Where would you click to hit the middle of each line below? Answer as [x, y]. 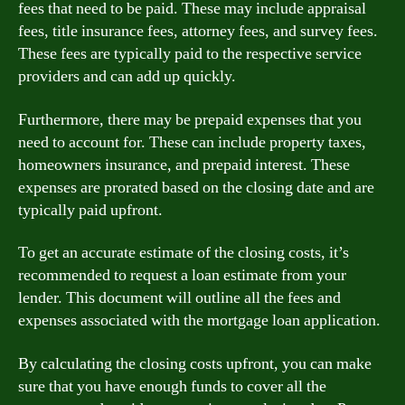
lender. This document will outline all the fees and [179, 298]
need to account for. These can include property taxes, [192, 142]
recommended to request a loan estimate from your [182, 275]
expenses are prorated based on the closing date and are [196, 187]
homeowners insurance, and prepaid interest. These [184, 165]
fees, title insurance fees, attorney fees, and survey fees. [198, 31]
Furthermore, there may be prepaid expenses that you [190, 119]
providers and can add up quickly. [127, 76]
